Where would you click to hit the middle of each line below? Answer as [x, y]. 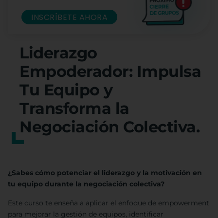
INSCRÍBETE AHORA [69, 17]
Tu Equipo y [66, 90]
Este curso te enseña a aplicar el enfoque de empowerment [109, 203]
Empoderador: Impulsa [110, 72]
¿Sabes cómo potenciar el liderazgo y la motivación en [105, 173]
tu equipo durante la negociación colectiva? [86, 184]
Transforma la [74, 109]
